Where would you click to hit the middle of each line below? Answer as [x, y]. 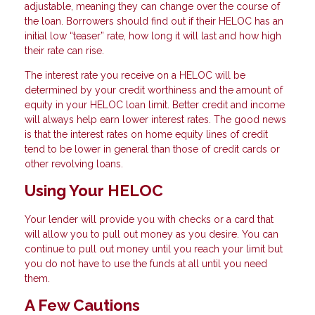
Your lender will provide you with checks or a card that [149, 219]
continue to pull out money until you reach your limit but [154, 249]
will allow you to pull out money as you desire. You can [152, 234]
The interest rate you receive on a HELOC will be [135, 75]
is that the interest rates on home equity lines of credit [146, 134]
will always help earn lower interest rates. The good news [155, 119]
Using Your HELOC [94, 190]
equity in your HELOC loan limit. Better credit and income [155, 104]
